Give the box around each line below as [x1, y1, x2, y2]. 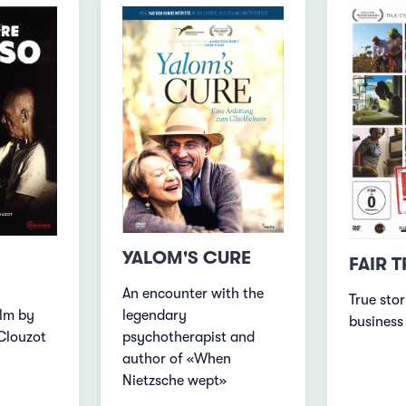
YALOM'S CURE [122, 247, 252, 269]
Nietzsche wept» [122, 372, 227, 390]
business [348, 314, 403, 331]
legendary [122, 307, 188, 324]
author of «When [122, 351, 232, 368]
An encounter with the [122, 285, 265, 303]
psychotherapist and [122, 329, 256, 346]
